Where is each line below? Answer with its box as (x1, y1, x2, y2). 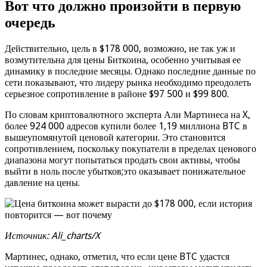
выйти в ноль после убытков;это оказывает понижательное (5, 166, 246, 178)
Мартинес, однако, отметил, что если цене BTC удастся (5, 251, 229, 263)
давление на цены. (5, 177, 80, 189)
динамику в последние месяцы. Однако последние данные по (5, 66, 256, 77)
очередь (5, 14, 55, 32)
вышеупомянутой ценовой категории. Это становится (5, 132, 225, 144)
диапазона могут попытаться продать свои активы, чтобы (5, 154, 240, 166)
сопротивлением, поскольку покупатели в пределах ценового (5, 143, 256, 155)
